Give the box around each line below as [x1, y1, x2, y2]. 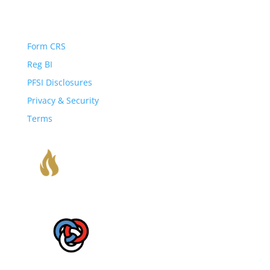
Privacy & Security [27, 94, 99, 106]
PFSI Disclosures [27, 76, 92, 88]
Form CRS [27, 40, 66, 52]
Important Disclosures [27, 18, 169, 38]
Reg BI [27, 58, 52, 70]
